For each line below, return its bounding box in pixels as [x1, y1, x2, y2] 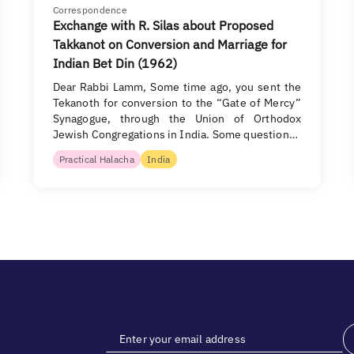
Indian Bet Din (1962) [52, 55, 177, 71]
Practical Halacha [58, 153, 135, 165]
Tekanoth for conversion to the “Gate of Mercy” [52, 96, 302, 110]
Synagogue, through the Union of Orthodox [52, 111, 302, 126]
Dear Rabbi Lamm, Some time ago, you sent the [52, 80, 302, 94]
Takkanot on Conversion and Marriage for [52, 36, 287, 52]
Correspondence [52, 4, 128, 16]
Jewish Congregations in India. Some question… [52, 127, 298, 141]
